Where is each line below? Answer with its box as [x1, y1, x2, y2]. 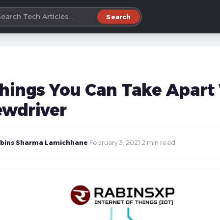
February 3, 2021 [89, 139, 140, 146]
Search [106, 13, 131, 20]
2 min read [141, 139, 175, 146]
